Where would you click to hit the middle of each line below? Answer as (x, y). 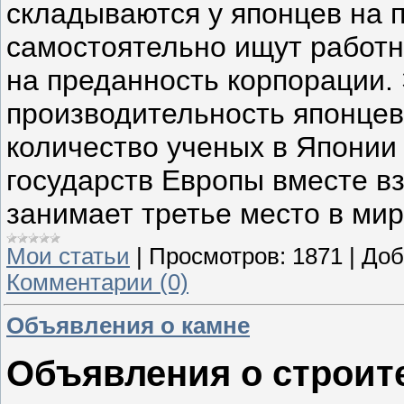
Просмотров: (217, 257)
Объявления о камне (128, 325)
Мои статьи (68, 257)
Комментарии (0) (97, 283)
